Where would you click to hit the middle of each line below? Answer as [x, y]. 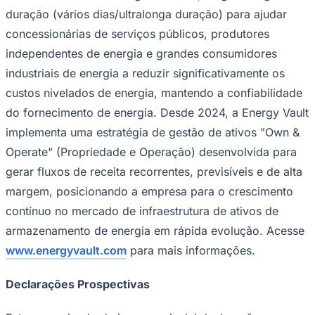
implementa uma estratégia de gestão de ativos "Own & [153, 132]
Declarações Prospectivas [78, 284]
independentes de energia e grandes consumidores [141, 53]
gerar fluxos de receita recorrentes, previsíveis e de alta [154, 171]
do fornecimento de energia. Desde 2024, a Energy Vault [157, 112]
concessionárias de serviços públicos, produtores [137, 33]
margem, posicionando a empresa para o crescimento [149, 191]
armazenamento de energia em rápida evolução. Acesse [155, 230]
